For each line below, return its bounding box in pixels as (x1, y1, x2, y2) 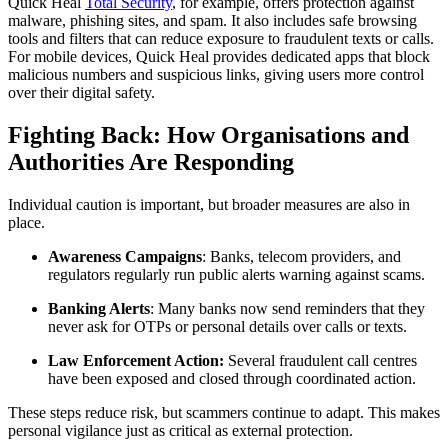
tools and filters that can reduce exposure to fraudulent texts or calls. (8, 30, 434, 48)
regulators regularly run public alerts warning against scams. (48, 265, 425, 283)
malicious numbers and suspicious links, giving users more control (8, 66, 424, 84)
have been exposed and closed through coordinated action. (48, 369, 416, 387)
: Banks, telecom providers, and (202, 247, 401, 265)
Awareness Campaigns (48, 247, 202, 265)
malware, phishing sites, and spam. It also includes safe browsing (8, 12, 417, 30)
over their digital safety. (8, 84, 155, 102)
